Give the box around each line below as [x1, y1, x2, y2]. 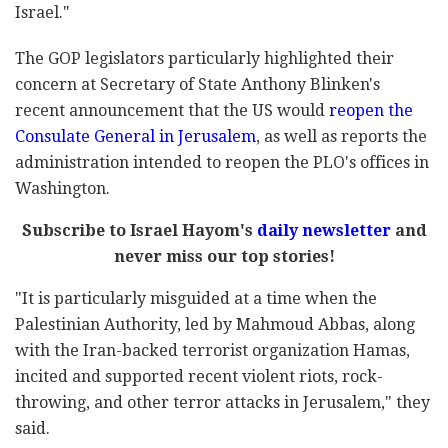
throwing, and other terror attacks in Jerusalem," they [15, 392, 430, 412]
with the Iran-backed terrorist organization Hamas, [15, 340, 410, 360]
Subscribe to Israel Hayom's [21, 220, 253, 240]
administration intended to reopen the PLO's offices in [15, 152, 429, 172]
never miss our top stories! [113, 246, 335, 266]
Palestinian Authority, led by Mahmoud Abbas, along [15, 314, 415, 334]
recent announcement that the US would [15, 100, 329, 120]
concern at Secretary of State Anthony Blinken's [15, 74, 380, 94]
